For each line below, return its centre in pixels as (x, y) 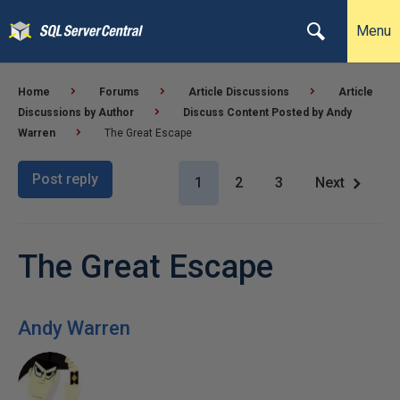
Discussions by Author (76, 112)
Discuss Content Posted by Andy (267, 112)
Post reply (65, 179)
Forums (119, 92)
